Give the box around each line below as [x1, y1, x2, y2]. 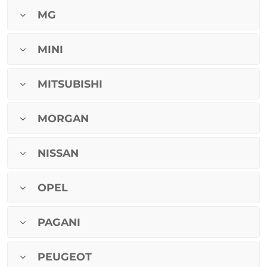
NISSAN [38, 147, 79, 160]
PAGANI [38, 216, 80, 229]
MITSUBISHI [38, 77, 103, 91]
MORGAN [38, 112, 89, 125]
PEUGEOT [38, 250, 92, 263]
